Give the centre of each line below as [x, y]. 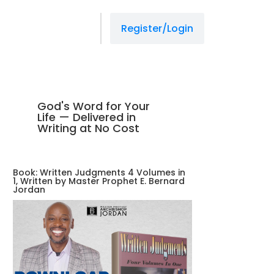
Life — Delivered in [87, 117]
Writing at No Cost [89, 128]
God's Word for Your [94, 106]
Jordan [29, 190]
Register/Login [157, 28]
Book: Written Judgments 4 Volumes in [99, 172]
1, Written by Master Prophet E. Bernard [99, 181]
